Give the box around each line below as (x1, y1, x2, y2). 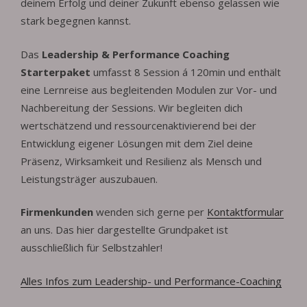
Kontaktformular (207, 205, 284, 219)
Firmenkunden (21, 205, 93, 219)
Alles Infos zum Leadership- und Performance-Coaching (21, 273, 282, 288)
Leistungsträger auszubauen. (21, 171, 158, 186)
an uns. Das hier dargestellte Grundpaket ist (21, 223, 228, 237)
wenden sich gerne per (93, 205, 207, 219)
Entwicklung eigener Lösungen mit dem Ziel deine (21, 136, 253, 150)
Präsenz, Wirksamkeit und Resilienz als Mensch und (21, 153, 262, 168)
